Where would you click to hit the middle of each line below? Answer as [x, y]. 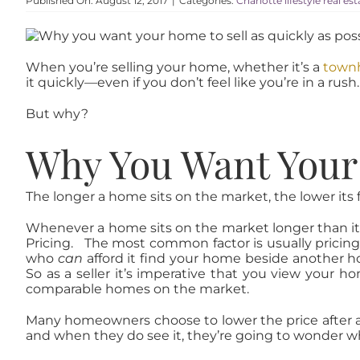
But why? [57, 114]
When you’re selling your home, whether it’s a [174, 67]
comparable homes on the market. [137, 289]
